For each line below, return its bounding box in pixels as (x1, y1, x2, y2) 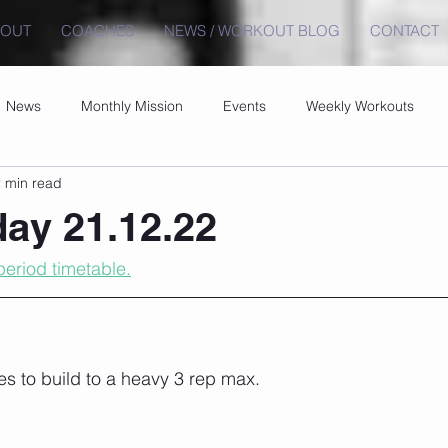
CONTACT (370, 21, 439, 40)
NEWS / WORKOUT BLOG (164, 21, 340, 40)
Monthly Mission (81, 96, 183, 115)
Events (223, 96, 266, 115)
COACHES (61, 21, 134, 40)
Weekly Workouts (306, 96, 414, 115)
